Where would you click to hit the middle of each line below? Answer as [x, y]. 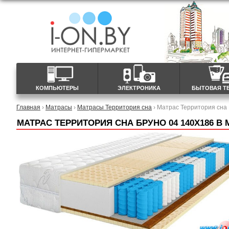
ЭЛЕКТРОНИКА [139, 88]
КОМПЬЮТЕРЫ [57, 88]
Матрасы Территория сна [114, 107]
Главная [28, 107]
